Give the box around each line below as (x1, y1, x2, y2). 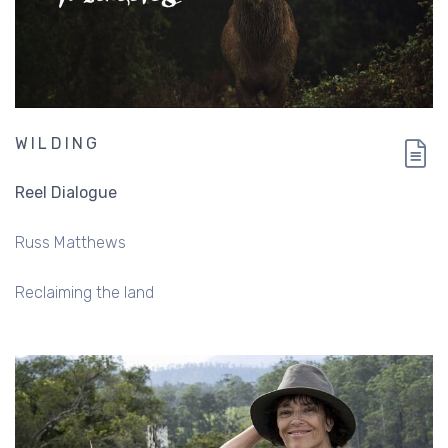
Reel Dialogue (15, 183, 117, 203)
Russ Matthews (15, 233, 126, 253)
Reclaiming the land (15, 283, 154, 303)
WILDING (15, 134, 101, 154)
